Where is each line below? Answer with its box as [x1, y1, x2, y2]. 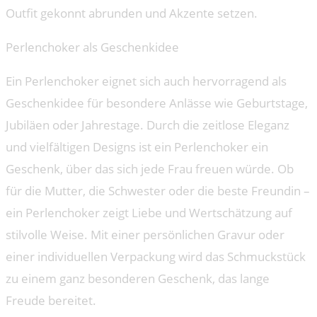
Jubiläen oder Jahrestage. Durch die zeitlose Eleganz [6, 117, 289, 134]
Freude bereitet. [6, 292, 96, 309]
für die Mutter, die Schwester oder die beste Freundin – [6, 183, 310, 200]
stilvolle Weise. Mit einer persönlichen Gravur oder [6, 226, 284, 243]
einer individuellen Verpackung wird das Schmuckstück [6, 248, 306, 265]
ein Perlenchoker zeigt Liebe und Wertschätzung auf [6, 204, 292, 221]
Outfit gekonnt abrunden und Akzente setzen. [6, 5, 258, 22]
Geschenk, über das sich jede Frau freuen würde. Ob [6, 161, 294, 178]
